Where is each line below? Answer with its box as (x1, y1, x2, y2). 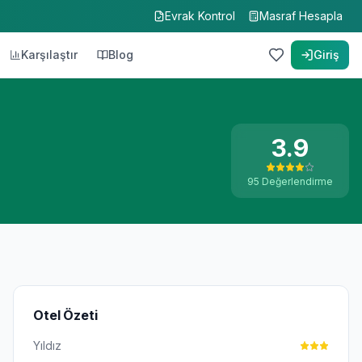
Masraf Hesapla (259, 9, 343, 23)
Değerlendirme (259, 175, 333, 187)
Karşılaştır (21, 48, 78, 61)
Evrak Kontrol (165, 9, 235, 23)
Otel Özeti (33, 307, 98, 323)
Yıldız (33, 339, 61, 352)
